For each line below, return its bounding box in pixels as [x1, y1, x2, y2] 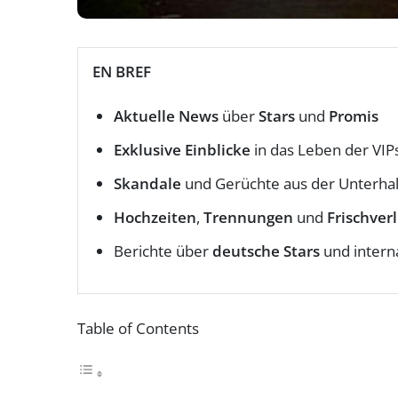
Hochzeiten [114, 206, 196, 227]
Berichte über [114, 240, 212, 261]
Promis [329, 105, 378, 126]
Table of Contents [77, 317, 199, 338]
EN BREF [92, 60, 151, 82]
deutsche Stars [212, 240, 320, 261]
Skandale [114, 172, 181, 194]
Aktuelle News [114, 105, 219, 126]
